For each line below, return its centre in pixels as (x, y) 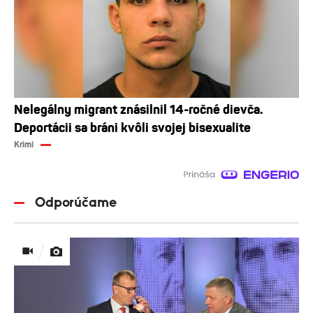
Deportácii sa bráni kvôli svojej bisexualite (132, 128)
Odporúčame (76, 202)
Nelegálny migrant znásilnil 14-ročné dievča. (139, 109)
